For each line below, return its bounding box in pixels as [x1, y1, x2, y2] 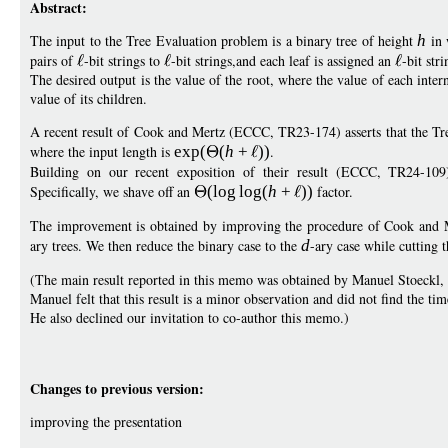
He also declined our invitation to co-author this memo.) [30, 308, 349, 327]
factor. [313, 182, 354, 201]
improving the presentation [30, 412, 182, 431]
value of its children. [30, 89, 147, 108]
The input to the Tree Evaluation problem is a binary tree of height [30, 31, 418, 50]
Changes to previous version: [30, 378, 204, 399]
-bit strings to [84, 51, 164, 70]
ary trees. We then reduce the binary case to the [30, 236, 301, 255]
